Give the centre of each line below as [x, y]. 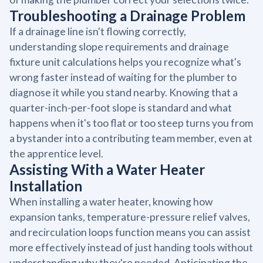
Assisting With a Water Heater [107, 169]
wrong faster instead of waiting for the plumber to [123, 77]
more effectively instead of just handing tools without [131, 247]
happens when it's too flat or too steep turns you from [131, 123]
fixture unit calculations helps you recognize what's [125, 62]
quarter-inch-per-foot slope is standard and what [121, 107]
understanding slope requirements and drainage [119, 46]
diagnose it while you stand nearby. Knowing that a [124, 92]
